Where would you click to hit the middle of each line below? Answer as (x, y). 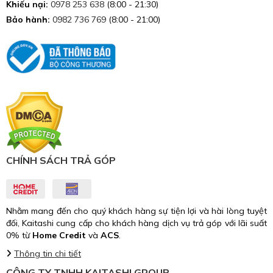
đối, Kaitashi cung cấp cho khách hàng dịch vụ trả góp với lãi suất (136, 223)
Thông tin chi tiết (48, 253)
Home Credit (59, 235)
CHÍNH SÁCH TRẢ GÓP (61, 160)
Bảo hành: (28, 19)
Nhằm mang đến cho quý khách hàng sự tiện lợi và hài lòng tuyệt (136, 211)
